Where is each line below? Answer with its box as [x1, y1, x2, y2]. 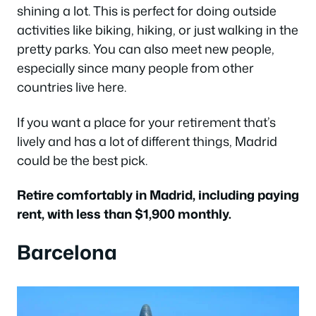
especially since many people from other [17, 59, 254, 78]
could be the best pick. [17, 150, 147, 169]
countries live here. [17, 78, 126, 97]
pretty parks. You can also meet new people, [17, 39, 274, 59]
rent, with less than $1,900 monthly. [17, 205, 231, 224]
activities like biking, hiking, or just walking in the [17, 20, 298, 39]
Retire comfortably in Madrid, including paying [17, 186, 299, 205]
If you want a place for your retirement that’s [17, 112, 276, 131]
